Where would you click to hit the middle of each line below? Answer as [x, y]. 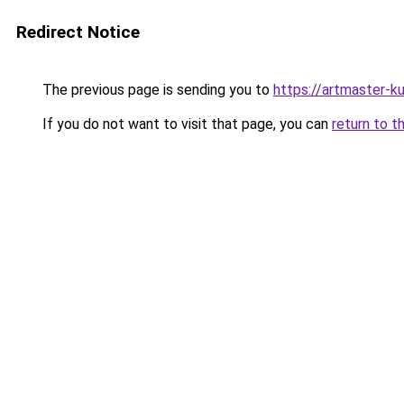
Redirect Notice [78, 32]
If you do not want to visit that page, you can [185, 124]
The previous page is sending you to [156, 90]
